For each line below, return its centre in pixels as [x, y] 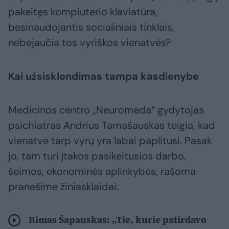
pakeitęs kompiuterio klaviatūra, [83, 12]
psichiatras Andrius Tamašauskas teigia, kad [112, 125]
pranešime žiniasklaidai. [63, 187]
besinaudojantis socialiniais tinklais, [91, 27]
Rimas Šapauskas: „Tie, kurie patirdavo [118, 220]
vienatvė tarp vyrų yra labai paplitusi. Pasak [110, 141]
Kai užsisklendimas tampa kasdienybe [104, 76]
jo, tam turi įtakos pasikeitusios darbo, [97, 156]
